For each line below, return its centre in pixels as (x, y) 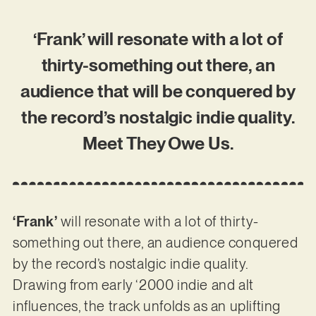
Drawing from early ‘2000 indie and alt (133, 285)
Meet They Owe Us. (158, 144)
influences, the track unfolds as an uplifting (146, 306)
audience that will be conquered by (158, 91)
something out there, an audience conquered (155, 242)
